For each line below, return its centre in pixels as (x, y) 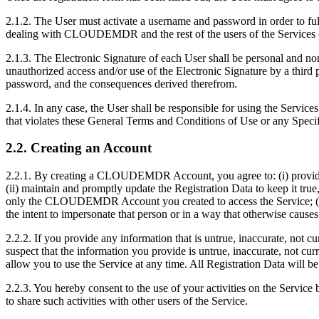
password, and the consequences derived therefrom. (121, 83)
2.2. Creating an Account (79, 148)
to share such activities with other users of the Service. (127, 301)
